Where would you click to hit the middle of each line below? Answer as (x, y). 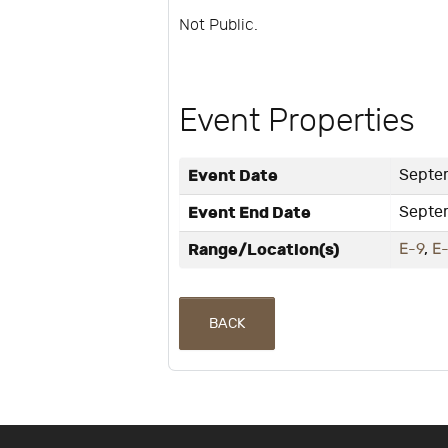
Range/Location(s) (264, 250)
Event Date (233, 176)
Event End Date (250, 213)
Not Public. (221, 25)
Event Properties (297, 121)
